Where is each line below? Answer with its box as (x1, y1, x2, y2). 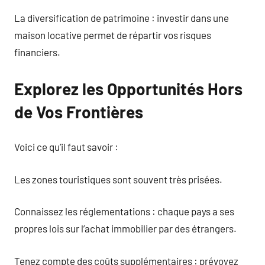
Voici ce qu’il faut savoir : (14, 141, 118, 153)
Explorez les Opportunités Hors (14, 78, 243, 99)
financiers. (14, 46, 60, 58)
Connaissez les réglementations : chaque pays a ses (14, 205, 234, 217)
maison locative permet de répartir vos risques (14, 28, 211, 41)
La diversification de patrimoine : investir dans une (14, 11, 229, 24)
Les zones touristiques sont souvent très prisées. (14, 173, 222, 185)
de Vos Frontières (14, 101, 143, 122)
